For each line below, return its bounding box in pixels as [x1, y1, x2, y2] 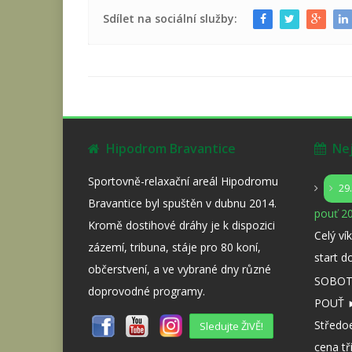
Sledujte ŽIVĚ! [200, 318, 263, 333]
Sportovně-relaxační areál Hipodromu [88, 174, 278, 189]
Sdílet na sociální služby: [103, 11, 240, 27]
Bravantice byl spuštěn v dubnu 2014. [88, 196, 277, 211]
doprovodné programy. [88, 284, 205, 299]
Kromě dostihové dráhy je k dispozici [88, 218, 275, 233]
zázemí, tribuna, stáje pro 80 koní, [88, 240, 261, 255]
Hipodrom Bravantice [100, 140, 236, 158]
